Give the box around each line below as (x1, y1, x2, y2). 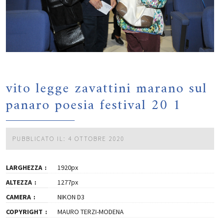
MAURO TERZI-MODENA (57, 207, 124, 217)
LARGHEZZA (6, 163, 42, 172)
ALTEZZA (6, 178, 32, 187)
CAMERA (6, 192, 31, 202)
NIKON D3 (57, 192, 84, 202)
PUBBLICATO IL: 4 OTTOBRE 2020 (12, 135, 125, 143)
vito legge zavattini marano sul (6, 76, 207, 101)
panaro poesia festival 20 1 (6, 93, 181, 118)
